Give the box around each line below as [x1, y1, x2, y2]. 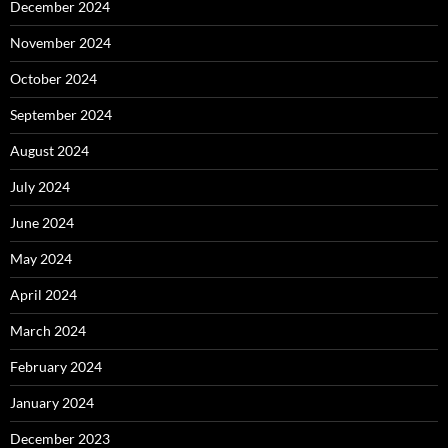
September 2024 [10, 106, 112, 123]
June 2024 [10, 214, 74, 231]
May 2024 [10, 250, 72, 267]
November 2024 [10, 34, 111, 51]
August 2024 [10, 142, 89, 159]
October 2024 [10, 70, 97, 87]
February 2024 [10, 358, 102, 375]
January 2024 [10, 394, 94, 411]
